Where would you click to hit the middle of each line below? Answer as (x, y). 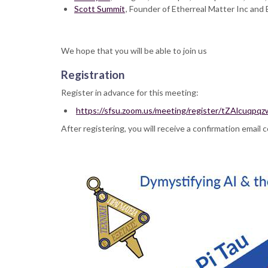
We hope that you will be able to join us (134, 51)
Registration (93, 75)
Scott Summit (100, 9)
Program (118, 9)
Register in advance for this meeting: (130, 93)
